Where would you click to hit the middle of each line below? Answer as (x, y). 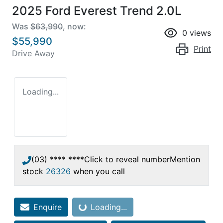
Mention (185, 159)
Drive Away (33, 53)
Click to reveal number (127, 159)
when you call (99, 171)
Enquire (48, 207)
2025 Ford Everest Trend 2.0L (97, 10)
